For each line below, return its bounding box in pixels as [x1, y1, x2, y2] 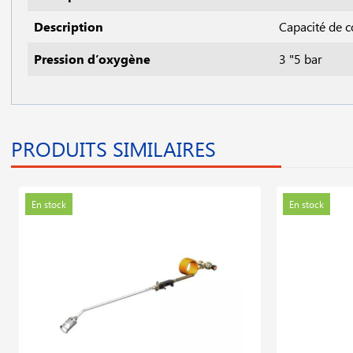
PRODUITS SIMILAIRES [11, 135, 216, 162]
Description [34, 18, 106, 35]
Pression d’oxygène [34, 50, 150, 67]
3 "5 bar [279, 50, 325, 67]
